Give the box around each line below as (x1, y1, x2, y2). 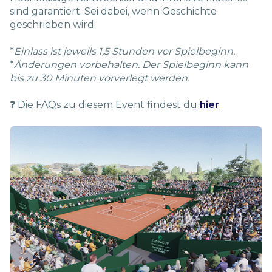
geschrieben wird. (10, 18, 96, 30)
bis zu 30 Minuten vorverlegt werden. (10, 72, 189, 84)
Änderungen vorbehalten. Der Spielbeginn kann (14, 58, 248, 70)
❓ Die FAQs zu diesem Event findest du (10, 98, 200, 110)
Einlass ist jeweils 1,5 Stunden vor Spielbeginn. (14, 45, 235, 57)
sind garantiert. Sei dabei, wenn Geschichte (10, 5, 217, 17)
